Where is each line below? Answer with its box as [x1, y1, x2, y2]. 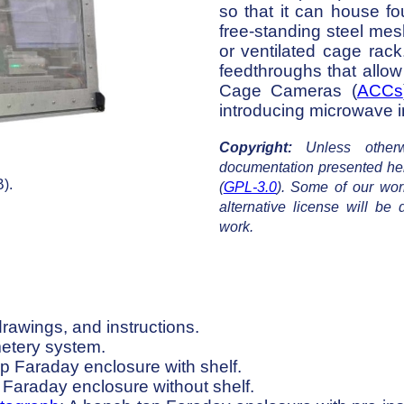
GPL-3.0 [223, 179, 277, 196]
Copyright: [218, 140, 292, 156]
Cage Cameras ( [218, 80, 357, 100]
